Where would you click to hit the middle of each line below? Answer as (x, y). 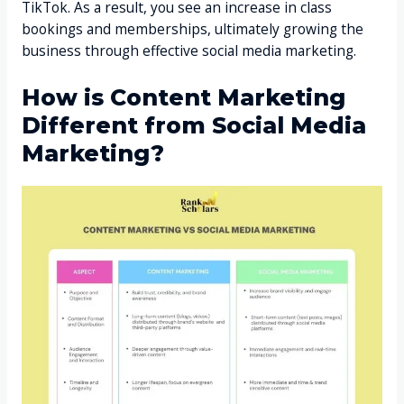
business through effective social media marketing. (188, 50)
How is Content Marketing (183, 97)
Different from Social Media (193, 125)
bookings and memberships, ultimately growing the (192, 28)
